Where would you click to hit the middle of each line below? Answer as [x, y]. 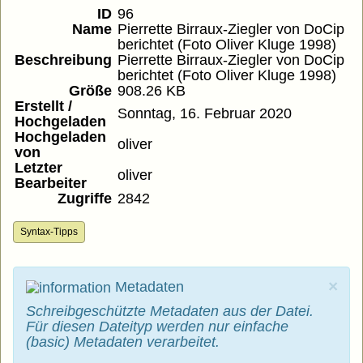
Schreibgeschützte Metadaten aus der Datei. [170, 312]
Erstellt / [43, 107]
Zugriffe [85, 199]
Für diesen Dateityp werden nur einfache [157, 327]
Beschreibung [63, 60]
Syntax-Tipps [49, 232]
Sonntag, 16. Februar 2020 [205, 114]
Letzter [38, 168]
